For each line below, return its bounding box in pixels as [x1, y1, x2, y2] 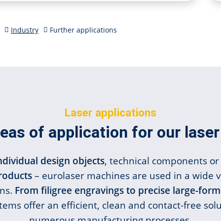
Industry [11, 25, 38, 35]
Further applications [50, 25, 117, 35]
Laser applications [65, 106, 156, 119]
